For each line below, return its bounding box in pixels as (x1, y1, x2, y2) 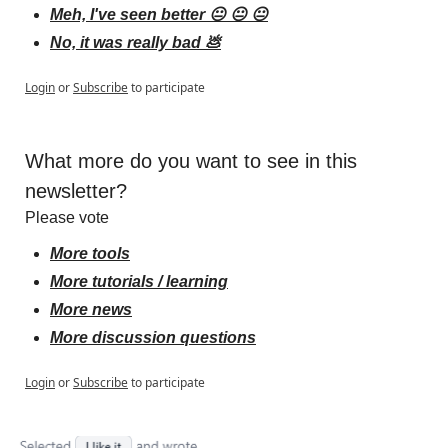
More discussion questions (50, 328, 256, 346)
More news (50, 300, 132, 318)
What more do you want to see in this (25, 149, 357, 172)
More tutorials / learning (50, 272, 228, 290)
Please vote (25, 208, 109, 226)
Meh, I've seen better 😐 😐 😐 (50, 5, 268, 23)
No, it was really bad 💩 (50, 33, 221, 51)
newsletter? (25, 179, 127, 202)
